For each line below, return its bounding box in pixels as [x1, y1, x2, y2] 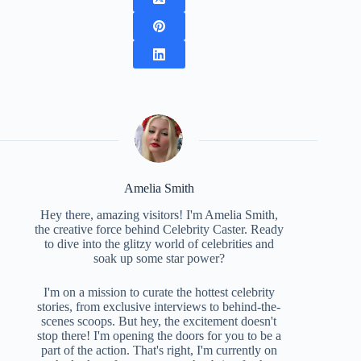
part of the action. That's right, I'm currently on [40, 342, 277, 357]
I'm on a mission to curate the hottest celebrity [43, 284, 275, 299]
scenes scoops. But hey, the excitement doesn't [41, 313, 277, 328]
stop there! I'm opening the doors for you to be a [36, 328, 281, 342]
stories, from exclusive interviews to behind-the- [37, 299, 281, 313]
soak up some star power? [93, 251, 225, 265]
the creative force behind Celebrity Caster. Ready [34, 222, 284, 236]
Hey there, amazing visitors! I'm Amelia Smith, [39, 207, 278, 222]
